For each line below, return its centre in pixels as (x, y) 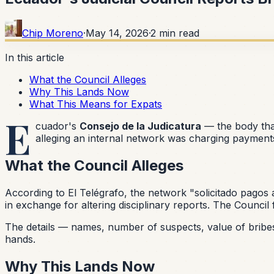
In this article (35, 57)
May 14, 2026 (117, 33)
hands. (20, 239)
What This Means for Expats (96, 104)
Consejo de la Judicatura (141, 126)
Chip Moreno (53, 33)
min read (179, 33)
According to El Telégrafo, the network (97, 192)
